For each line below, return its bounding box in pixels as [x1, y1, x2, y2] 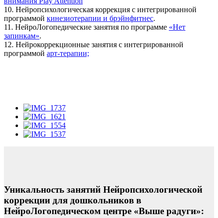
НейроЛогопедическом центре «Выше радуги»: [4, 206, 204, 217]
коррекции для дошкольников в [4, 195, 141, 206]
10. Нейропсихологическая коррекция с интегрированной [4, 5, 197, 14]
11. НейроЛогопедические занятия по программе [4, 22, 169, 31]
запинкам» [4, 31, 39, 40]
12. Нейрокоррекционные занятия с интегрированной [4, 40, 183, 49]
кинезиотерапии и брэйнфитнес [47, 14, 153, 22]
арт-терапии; [47, 49, 89, 57]
